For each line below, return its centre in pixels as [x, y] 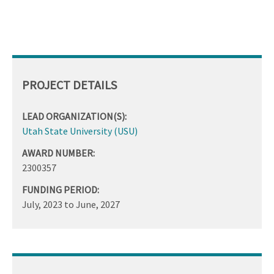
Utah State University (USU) [80, 131]
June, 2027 [98, 204]
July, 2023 [42, 204]
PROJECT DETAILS [69, 84]
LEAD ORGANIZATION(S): [74, 116]
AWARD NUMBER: [58, 153]
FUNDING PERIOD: [61, 189]
